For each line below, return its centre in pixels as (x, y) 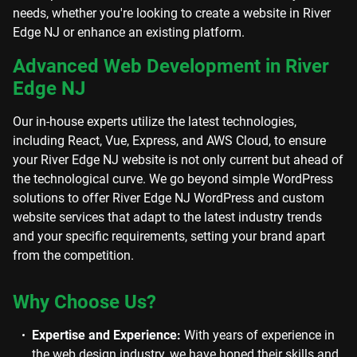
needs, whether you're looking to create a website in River (172, 13)
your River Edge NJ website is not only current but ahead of (178, 160)
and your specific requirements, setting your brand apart (169, 236)
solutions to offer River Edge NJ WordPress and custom (169, 198)
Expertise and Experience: (106, 335)
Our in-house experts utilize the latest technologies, (155, 122)
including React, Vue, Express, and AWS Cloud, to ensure (169, 141)
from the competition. (73, 255)
